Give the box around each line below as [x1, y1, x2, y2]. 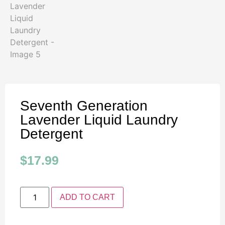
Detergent [20, 126, 83, 142]
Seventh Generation [20, 98, 148, 114]
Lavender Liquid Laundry [20, 112, 178, 128]
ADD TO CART [60, 193, 116, 202]
